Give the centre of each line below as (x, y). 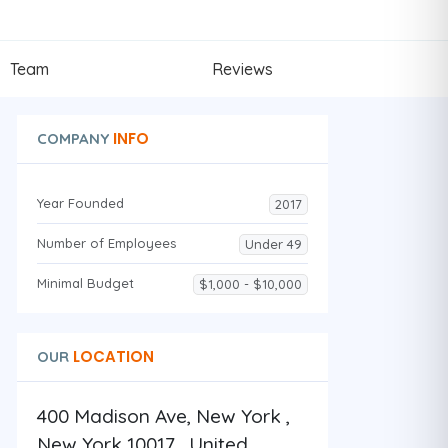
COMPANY (72, 138)
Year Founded (80, 202)
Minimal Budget (85, 282)
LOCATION (111, 356)
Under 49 (273, 243)
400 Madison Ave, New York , (163, 415)
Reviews (242, 68)
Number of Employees (106, 242)
